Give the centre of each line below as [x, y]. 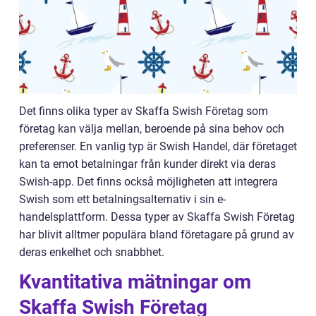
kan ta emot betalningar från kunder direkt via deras [147, 164]
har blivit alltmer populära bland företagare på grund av [157, 235]
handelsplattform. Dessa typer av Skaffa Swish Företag [157, 217]
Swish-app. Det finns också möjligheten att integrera [148, 182]
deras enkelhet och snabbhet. [92, 252]
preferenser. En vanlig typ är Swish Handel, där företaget [158, 146]
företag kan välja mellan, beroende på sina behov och [152, 129]
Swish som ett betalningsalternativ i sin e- [122, 199]
